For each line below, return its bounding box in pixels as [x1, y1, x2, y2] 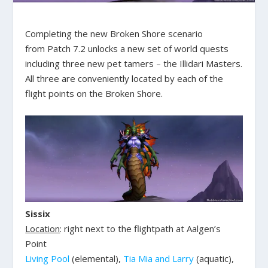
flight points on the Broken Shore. [25, 87, 163, 100]
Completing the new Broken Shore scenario [25, 28, 203, 40]
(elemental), [69, 252, 124, 264]
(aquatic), [194, 252, 234, 264]
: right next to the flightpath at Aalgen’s [60, 222, 221, 234]
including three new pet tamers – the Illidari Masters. [25, 57, 243, 70]
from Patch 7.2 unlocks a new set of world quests [25, 42, 229, 55]
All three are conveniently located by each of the [25, 72, 224, 85]
